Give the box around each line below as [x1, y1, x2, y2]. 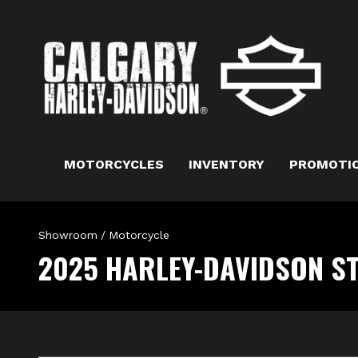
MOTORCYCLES [64, 157, 164, 172]
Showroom [38, 229, 97, 241]
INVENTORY [188, 157, 265, 172]
